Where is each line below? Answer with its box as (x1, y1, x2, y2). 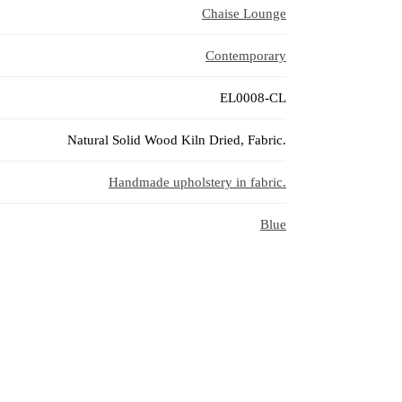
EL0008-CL (220, 90, 286, 105)
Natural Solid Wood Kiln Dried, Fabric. (67, 132, 286, 147)
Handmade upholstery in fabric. (109, 174, 286, 189)
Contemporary (205, 48, 286, 63)
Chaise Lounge (202, 5, 286, 21)
